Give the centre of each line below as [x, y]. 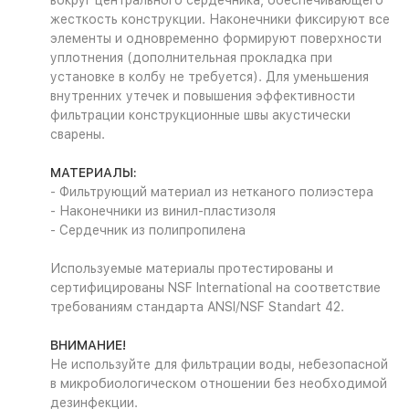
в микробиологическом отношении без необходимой [219, 383]
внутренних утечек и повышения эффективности [203, 96]
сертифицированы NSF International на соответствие [215, 288]
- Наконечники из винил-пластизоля [163, 211]
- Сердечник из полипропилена [148, 230]
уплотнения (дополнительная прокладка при [191, 58]
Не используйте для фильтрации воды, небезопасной [219, 364]
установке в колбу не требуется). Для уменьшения [210, 77]
